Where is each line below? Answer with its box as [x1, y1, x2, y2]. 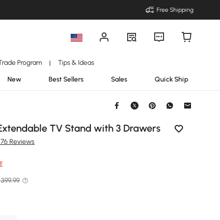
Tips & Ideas [57, 58, 94, 66]
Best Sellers [49, 75, 83, 83]
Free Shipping [157, 6, 193, 13]
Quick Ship [155, 75, 189, 83]
